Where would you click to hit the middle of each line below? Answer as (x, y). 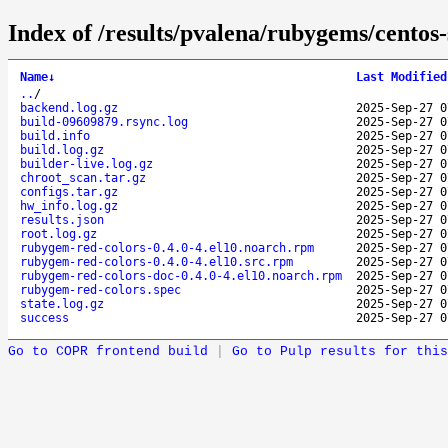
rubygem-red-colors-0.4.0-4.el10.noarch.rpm (167, 247)
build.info (55, 135)
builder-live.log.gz (86, 163)
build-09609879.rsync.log (104, 121)
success (44, 317)
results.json (62, 219)
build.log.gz (62, 149)
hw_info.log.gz (69, 205)
